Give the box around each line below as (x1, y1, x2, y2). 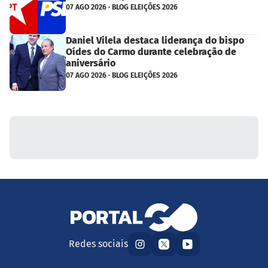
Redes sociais (68, 238, 128, 250)
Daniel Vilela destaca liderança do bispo (66, 35, 244, 47)
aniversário (66, 57, 115, 69)
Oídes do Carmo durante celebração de (66, 46, 236, 58)
